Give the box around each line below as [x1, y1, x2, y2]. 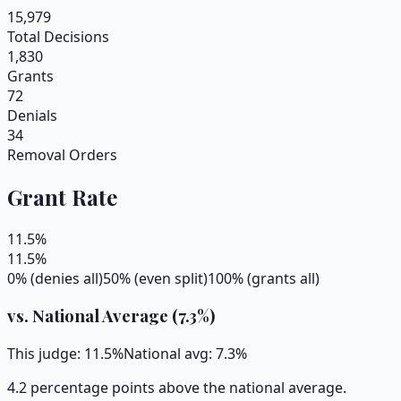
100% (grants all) [208, 268, 320, 288]
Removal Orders [7, 144, 117, 165]
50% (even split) [103, 268, 208, 288]
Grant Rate [7, 182, 117, 211]
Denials [7, 105, 57, 125]
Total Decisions [7, 26, 109, 47]
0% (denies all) [7, 268, 103, 288]
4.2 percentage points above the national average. [7, 378, 346, 398]
